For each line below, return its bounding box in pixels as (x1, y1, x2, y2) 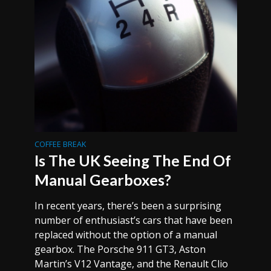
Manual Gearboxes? (34, 171, 171, 189)
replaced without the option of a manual (34, 228, 217, 241)
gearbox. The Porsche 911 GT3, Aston (34, 243, 206, 256)
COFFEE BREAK (34, 139, 86, 149)
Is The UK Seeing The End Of (34, 151, 231, 169)
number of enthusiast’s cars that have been (34, 214, 232, 227)
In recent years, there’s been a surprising (34, 199, 221, 212)
